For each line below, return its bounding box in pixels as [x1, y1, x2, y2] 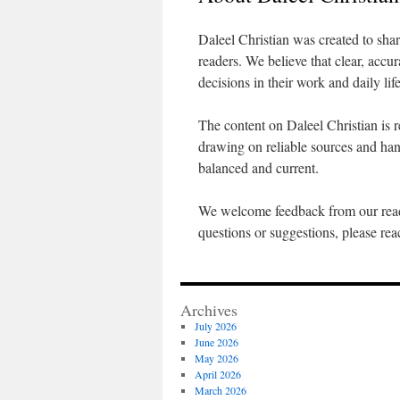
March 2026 [194, 383, 246, 397]
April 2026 [194, 367, 241, 381]
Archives [180, 299, 237, 321]
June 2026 [194, 335, 238, 349]
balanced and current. [198, 158, 319, 177]
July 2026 [194, 319, 237, 333]
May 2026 [194, 351, 238, 365]
